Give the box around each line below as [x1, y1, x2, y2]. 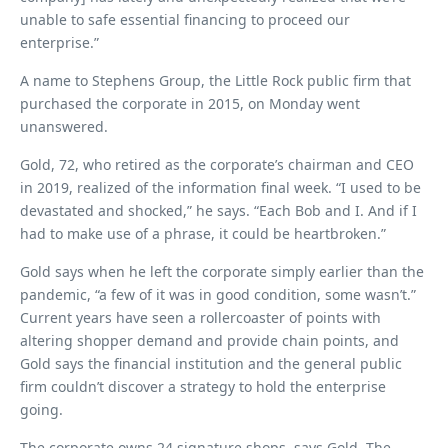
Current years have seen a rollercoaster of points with [20, 308, 381, 327]
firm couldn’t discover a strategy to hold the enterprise [20, 377, 386, 396]
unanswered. [20, 117, 108, 136]
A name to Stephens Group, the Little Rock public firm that [20, 71, 411, 90]
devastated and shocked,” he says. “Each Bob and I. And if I [20, 201, 417, 220]
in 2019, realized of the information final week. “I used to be [20, 178, 421, 197]
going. [20, 400, 63, 419]
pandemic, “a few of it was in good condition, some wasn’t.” [20, 285, 416, 304]
